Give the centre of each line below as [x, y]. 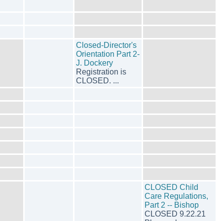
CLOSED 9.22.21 [175, 214]
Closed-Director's [106, 45]
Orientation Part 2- [108, 54]
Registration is [101, 72]
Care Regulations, [176, 196]
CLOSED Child [171, 187]
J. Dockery [94, 63]
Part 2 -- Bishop [172, 205]
